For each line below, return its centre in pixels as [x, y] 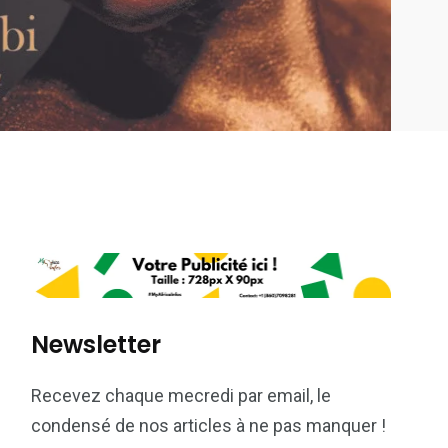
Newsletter [96, 344]
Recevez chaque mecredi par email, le [181, 395]
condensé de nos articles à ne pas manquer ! [208, 425]
